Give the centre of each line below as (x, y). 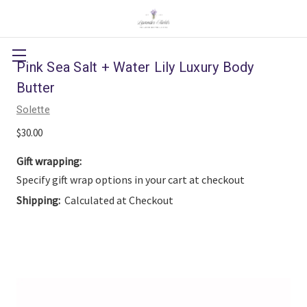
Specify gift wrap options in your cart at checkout (131, 180)
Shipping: (38, 200)
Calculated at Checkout (119, 200)
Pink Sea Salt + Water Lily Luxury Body (135, 67)
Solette (33, 110)
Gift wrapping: (49, 161)
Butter (36, 88)
